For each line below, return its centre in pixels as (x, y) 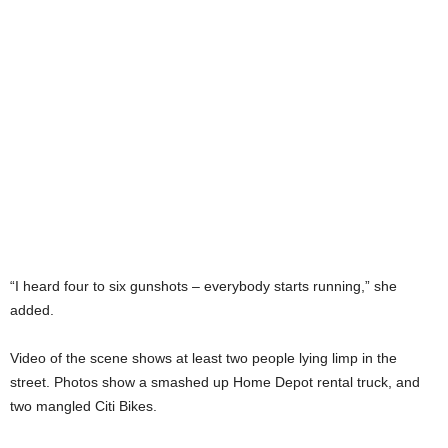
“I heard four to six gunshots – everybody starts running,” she (203, 286)
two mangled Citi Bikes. (83, 406)
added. (32, 310)
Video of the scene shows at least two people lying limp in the (203, 358)
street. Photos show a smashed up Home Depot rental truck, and (215, 382)
